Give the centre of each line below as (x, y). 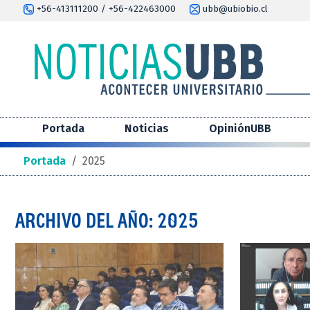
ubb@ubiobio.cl (234, 9)
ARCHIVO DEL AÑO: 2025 (107, 220)
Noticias (147, 129)
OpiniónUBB (240, 129)
